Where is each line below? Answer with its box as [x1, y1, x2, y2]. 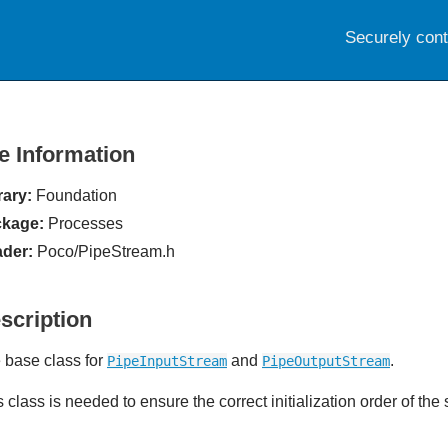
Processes [44, 214, 123, 232]
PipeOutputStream [262, 353, 390, 370]
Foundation [32, 186, 117, 204]
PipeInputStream [107, 353, 227, 370]
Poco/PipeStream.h [33, 242, 175, 260]
